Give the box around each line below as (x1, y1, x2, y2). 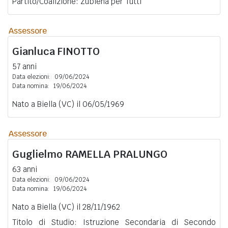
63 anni (12, 164, 37, 174)
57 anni (12, 61, 37, 71)
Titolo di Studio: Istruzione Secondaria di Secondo (12, 217, 216, 227)
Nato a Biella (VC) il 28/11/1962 (12, 202, 120, 212)
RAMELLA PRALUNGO (65, 147, 167, 161)
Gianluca (12, 44, 58, 58)
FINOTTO (58, 44, 100, 58)
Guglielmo (12, 147, 65, 161)
